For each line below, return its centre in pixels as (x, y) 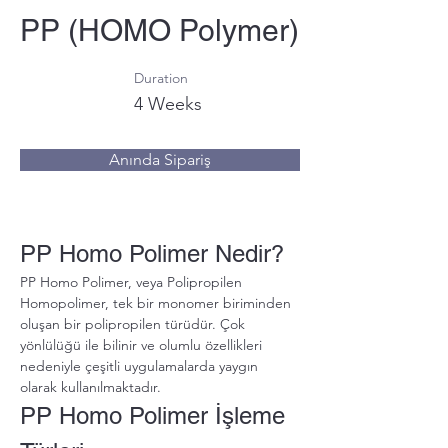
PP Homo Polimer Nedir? (152, 253)
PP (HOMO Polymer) (159, 30)
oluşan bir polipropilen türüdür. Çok (134, 324)
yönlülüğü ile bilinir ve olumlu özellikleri (143, 345)
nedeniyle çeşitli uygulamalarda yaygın (141, 366)
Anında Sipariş (160, 159)
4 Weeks (168, 104)
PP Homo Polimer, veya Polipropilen (133, 282)
